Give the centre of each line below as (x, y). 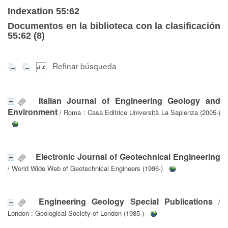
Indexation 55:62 (44, 11)
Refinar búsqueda (84, 66)
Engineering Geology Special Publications (126, 201)
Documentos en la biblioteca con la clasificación (114, 26)
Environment (33, 111)
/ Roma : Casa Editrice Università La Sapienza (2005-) (139, 112)
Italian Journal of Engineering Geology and (130, 100)
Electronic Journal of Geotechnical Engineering (128, 156)
